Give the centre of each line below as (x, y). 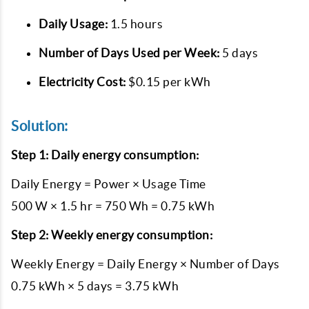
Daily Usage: (73, 24)
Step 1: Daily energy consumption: (105, 155)
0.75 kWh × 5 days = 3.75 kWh (95, 286)
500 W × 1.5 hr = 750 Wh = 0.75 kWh (113, 206)
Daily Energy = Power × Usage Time (109, 184)
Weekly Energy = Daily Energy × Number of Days (146, 264)
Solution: (40, 126)
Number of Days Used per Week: (129, 53)
